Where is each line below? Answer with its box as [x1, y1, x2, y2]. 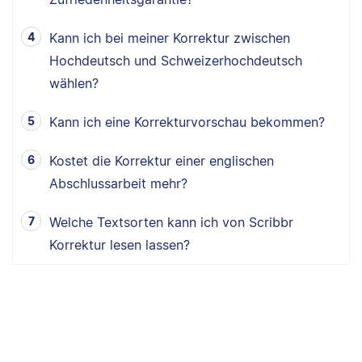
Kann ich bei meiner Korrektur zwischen [49, 29, 290, 46]
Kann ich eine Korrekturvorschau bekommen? [49, 113, 325, 130]
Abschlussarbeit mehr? [49, 175, 187, 192]
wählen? [49, 74, 99, 91]
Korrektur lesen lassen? [49, 236, 190, 253]
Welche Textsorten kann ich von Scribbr [49, 213, 293, 230]
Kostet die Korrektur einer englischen [49, 152, 274, 169]
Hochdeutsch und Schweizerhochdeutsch [49, 52, 302, 69]
